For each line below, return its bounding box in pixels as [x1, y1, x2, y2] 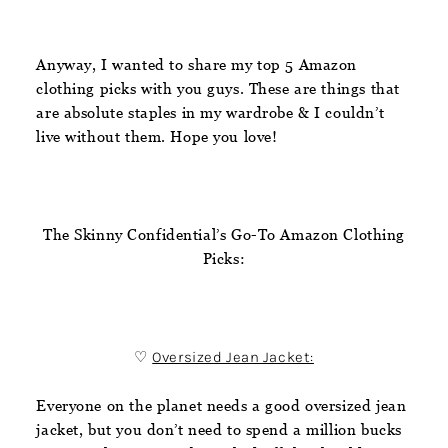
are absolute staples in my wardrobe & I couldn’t [36, 103, 385, 121]
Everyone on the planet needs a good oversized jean [36, 396, 407, 414]
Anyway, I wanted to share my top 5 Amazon [36, 55, 358, 73]
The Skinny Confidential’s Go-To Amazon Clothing [42, 225, 406, 243]
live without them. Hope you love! [36, 127, 278, 145]
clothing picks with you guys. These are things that [36, 79, 400, 97]
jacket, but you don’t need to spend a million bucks [36, 420, 402, 438]
